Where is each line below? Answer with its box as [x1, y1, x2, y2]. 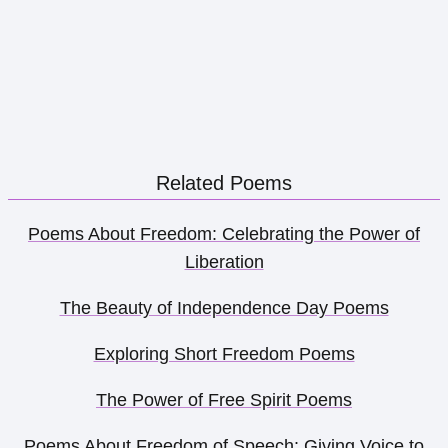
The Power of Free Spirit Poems [96, 389, 352, 410]
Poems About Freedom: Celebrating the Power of [28, 223, 420, 244]
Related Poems [156, 171, 292, 194]
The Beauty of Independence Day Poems [59, 297, 389, 318]
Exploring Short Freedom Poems [93, 343, 355, 364]
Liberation [184, 251, 264, 272]
